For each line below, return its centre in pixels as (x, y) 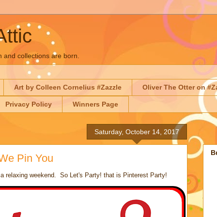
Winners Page (95, 104)
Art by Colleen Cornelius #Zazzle (68, 87)
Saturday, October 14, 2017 (137, 132)
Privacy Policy (29, 104)
